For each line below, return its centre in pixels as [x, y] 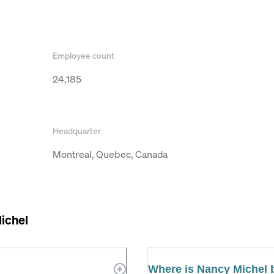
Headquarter [77, 130]
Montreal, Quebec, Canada [110, 154]
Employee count [83, 55]
